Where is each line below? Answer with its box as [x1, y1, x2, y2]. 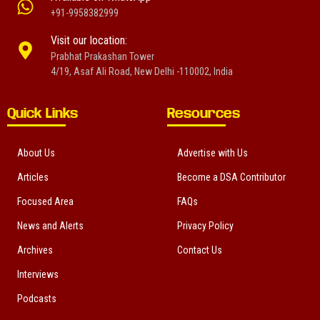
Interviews [17, 269, 59, 281]
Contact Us [177, 244, 222, 256]
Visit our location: [51, 34, 127, 48]
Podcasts [17, 293, 56, 305]
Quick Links [7, 106, 78, 121]
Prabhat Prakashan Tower [51, 51, 154, 63]
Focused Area [17, 196, 74, 208]
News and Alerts [17, 220, 84, 232]
